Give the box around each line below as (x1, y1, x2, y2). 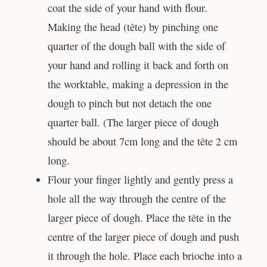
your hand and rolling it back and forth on (48, 57, 228, 72)
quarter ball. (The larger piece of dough (48, 114, 219, 129)
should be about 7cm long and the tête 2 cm (48, 133, 237, 148)
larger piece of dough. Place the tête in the (48, 210, 231, 225)
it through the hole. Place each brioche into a (48, 248, 242, 263)
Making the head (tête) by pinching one (48, 19, 218, 34)
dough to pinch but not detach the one (48, 95, 212, 110)
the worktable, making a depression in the (48, 76, 228, 91)
